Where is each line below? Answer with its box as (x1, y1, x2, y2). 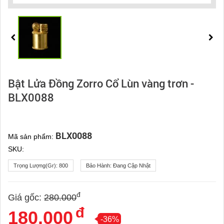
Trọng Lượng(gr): (13, 162, 59, 169)
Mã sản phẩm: (8, 132, 55, 141)
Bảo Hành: (86, 162, 113, 169)
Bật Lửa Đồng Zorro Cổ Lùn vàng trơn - (8, 76, 194, 91)
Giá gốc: (8, 192, 41, 203)
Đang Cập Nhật (113, 162, 150, 169)
